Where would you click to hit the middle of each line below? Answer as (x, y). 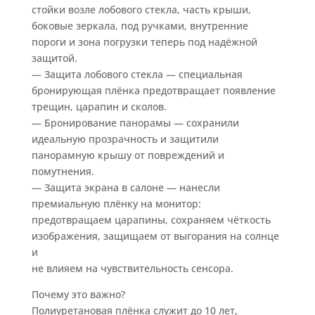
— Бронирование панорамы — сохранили (135, 123)
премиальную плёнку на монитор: (116, 204)
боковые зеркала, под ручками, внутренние (140, 26)
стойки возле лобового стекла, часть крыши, (141, 10)
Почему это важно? (78, 295)
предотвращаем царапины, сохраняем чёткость (151, 220)
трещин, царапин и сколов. (99, 107)
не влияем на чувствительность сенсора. (132, 269)
